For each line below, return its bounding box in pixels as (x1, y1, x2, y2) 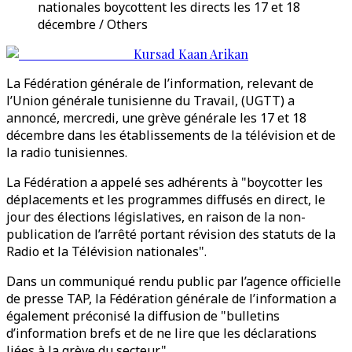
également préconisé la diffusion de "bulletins (6, 307, 280, 324)
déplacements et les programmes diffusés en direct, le (6, 191, 325, 208)
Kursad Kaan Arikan (134, 46, 248, 62)
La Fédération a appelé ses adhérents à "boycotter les (6, 174, 323, 191)
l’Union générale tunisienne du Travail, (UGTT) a (6, 92, 295, 109)
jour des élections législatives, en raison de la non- (6, 208, 306, 225)
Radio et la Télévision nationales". (6, 243, 207, 260)
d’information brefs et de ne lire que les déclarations (6, 324, 317, 342)
